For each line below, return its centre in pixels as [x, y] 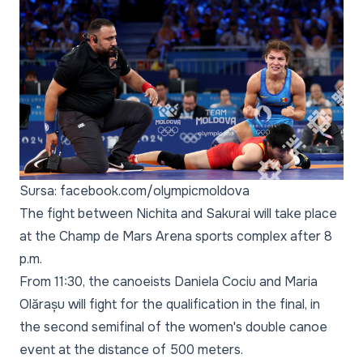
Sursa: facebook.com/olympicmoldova [135, 191]
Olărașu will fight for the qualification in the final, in [170, 305]
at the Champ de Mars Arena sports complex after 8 [176, 237]
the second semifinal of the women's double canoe [173, 327]
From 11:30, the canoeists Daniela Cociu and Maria [169, 282]
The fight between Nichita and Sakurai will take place [178, 214]
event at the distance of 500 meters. [131, 350]
